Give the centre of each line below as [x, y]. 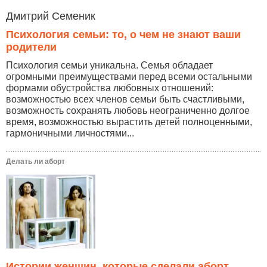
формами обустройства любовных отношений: [110, 88]
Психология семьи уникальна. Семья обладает [109, 65]
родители [31, 47]
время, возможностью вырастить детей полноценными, [129, 122]
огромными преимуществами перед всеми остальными [129, 76]
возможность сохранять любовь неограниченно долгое [128, 110]
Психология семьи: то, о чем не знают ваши [123, 34]
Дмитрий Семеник [51, 16]
